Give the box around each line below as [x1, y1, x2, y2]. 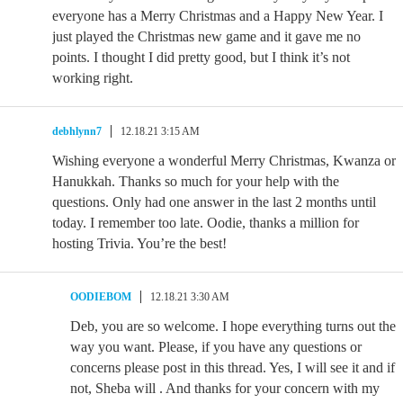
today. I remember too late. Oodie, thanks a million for [52, 215, 359, 230]
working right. [52, 70, 133, 85]
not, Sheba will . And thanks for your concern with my [70, 381, 380, 396]
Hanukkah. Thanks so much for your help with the [52, 174, 339, 189]
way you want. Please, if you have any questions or [70, 339, 362, 354]
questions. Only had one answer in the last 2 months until [52, 194, 376, 210]
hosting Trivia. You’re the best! [52, 236, 227, 251]
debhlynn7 [52, 125, 102, 138]
